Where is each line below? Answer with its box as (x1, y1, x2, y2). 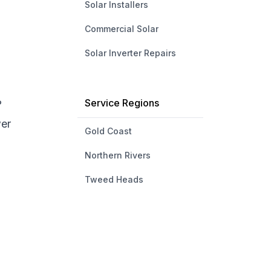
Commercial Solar (84, 24, 158, 34)
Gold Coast (84, 126, 132, 136)
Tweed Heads (84, 174, 143, 184)
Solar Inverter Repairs (84, 48, 176, 58)
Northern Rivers (84, 150, 151, 160)
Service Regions (84, 97, 159, 109)
